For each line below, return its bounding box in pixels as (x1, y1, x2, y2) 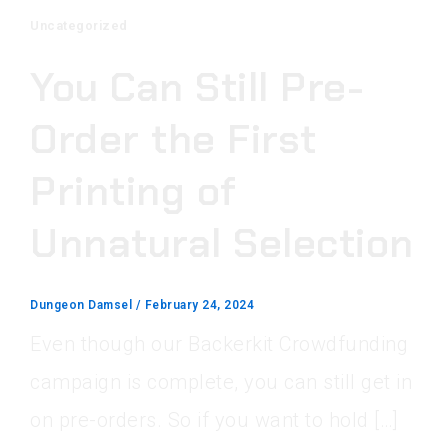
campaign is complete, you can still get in (30, 370, 412, 395)
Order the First (30, 112, 317, 165)
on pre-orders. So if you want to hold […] (30, 408, 399, 433)
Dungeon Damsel (30, 297, 136, 312)
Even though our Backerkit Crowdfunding (30, 332, 408, 357)
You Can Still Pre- (30, 60, 364, 113)
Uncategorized (30, 17, 128, 33)
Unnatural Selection (30, 216, 414, 269)
